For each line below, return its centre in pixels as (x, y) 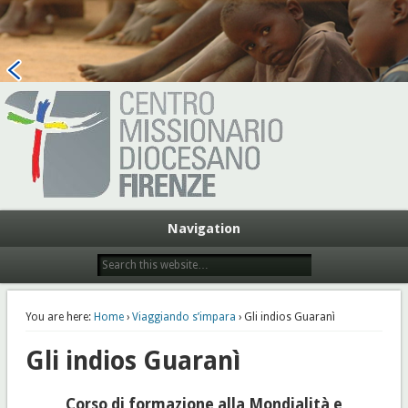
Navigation (204, 228)
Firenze (204, 78)
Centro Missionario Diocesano (204, 37)
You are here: (58, 316)
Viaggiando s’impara (184, 316)
